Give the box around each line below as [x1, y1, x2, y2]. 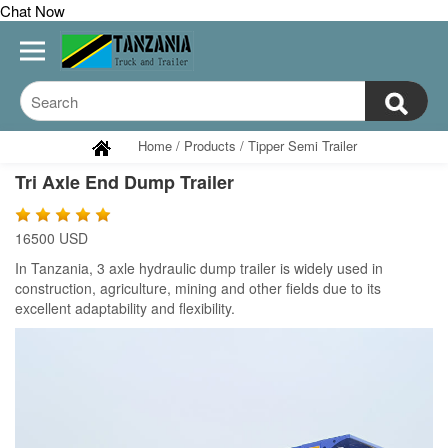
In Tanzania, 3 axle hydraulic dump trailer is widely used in [15, 257, 383, 278]
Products [183, 136, 240, 155]
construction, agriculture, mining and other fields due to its [15, 277, 381, 298]
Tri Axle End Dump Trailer [15, 168, 234, 195]
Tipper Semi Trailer [247, 136, 357, 155]
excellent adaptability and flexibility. [15, 297, 235, 318]
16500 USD [15, 227, 88, 248]
